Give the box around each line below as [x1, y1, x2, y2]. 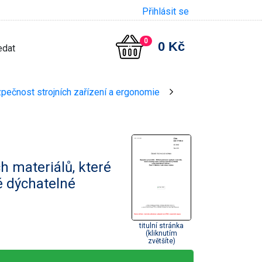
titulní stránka [139, 221, 184, 230]
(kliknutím [146, 229, 177, 237]
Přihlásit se [142, 6, 189, 17]
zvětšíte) [147, 236, 175, 245]
